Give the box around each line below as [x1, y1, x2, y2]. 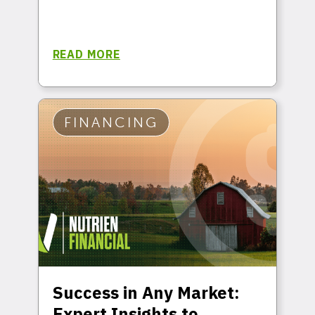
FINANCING [63, 113, 158, 131]
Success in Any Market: [52, 281, 240, 304]
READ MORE [52, 46, 120, 61]
